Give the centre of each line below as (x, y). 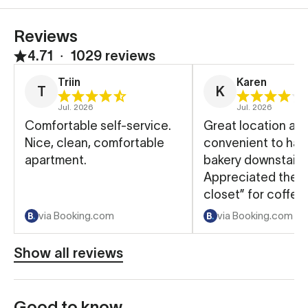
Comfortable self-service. (98, 126)
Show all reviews (68, 253)
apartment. (56, 160)
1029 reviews (113, 56)
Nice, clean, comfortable (95, 143)
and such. (231, 212)
